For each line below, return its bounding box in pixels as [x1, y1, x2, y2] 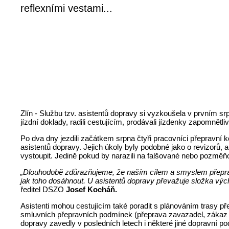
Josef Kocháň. [66, 185, 118, 194]
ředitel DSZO [20, 185, 66, 194]
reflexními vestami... [20, 3, 113, 14]
